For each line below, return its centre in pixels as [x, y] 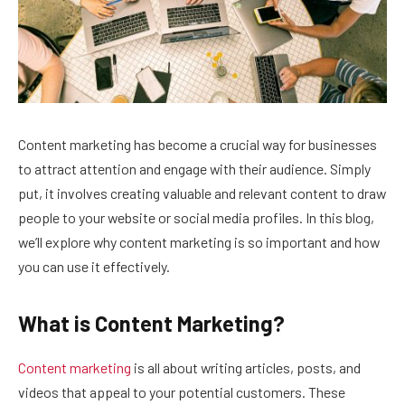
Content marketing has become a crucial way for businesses [198, 144]
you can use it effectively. [94, 266]
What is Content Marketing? [151, 323]
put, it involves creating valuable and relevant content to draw [202, 193]
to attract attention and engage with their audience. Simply [194, 168]
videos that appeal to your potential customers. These [182, 391]
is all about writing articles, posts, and [246, 367]
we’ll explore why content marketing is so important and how [199, 241]
